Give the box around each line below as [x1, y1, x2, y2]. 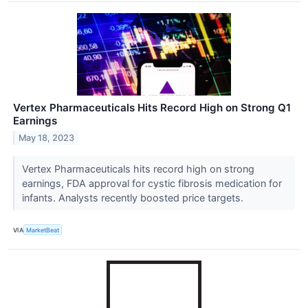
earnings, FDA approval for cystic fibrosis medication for [21, 177, 282, 190]
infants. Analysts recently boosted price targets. [21, 192, 246, 204]
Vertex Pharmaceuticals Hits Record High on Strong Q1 [13, 101, 291, 115]
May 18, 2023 [19, 133, 75, 144]
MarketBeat [26, 225, 60, 234]
